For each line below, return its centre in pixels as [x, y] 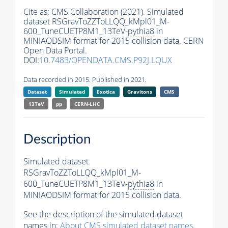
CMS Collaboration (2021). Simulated [118, 12]
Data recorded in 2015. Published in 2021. [85, 80]
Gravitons [139, 92]
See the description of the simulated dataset [103, 214]
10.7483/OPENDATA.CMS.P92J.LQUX [106, 60]
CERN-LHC [87, 104]
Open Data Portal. [55, 51]
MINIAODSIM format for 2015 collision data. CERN [114, 41]
